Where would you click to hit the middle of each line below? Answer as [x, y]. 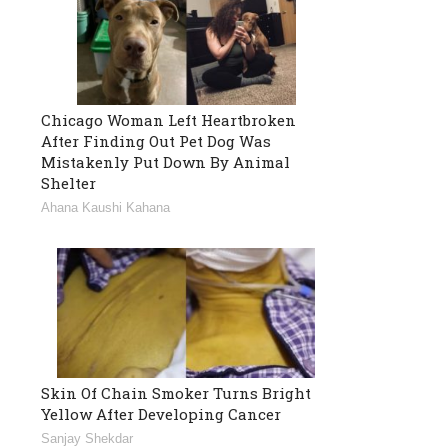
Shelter [68, 182]
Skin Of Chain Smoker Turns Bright [176, 392]
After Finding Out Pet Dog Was [156, 140]
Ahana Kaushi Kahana [105, 207]
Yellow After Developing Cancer [161, 413]
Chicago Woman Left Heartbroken [168, 119]
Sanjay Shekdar [87, 438]
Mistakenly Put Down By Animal [165, 161]
